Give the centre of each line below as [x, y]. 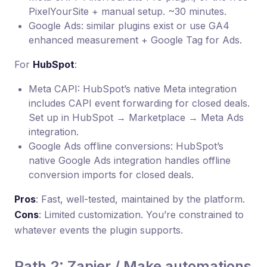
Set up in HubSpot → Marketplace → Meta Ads [136, 117]
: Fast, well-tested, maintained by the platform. [140, 199]
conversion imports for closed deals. [111, 175]
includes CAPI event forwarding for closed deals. [139, 103]
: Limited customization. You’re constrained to [141, 215]
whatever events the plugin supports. [99, 230]
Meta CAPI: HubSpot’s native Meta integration [133, 89]
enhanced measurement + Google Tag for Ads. [135, 40]
